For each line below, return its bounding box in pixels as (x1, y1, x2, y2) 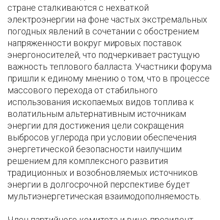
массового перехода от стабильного (7, 85, 158, 96)
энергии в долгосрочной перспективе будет (7, 179, 190, 190)
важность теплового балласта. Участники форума (7, 61, 212, 72)
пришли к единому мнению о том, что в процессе (7, 73, 210, 84)
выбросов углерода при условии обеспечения (7, 132, 196, 143)
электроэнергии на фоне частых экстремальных (7, 14, 207, 25)
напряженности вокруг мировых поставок (7, 38, 182, 49)
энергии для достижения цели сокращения (7, 120, 184, 131)
